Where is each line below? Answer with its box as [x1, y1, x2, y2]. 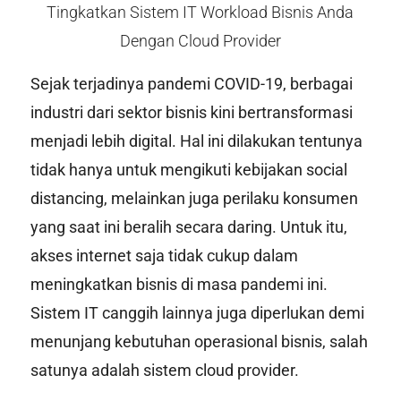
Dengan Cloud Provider [119, 31, 281, 51]
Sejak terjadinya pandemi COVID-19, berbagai [30, 73, 353, 93]
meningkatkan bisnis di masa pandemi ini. [30, 274, 328, 294]
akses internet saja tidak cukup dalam [30, 245, 298, 265]
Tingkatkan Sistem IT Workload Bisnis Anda [47, 3, 354, 22]
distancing [30, 188, 104, 208]
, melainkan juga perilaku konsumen [103, 188, 358, 208]
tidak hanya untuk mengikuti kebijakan [30, 159, 306, 179]
